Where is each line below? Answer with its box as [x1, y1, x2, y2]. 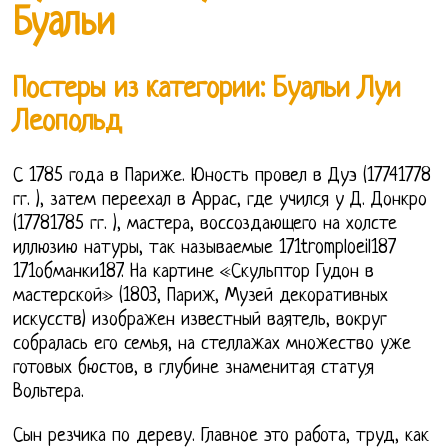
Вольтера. [13, 381, 85, 403]
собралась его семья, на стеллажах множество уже [13, 333, 412, 355]
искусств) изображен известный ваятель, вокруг [13, 309, 388, 331]
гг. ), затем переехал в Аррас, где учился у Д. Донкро [13, 189, 428, 211]
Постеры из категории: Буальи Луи [13, 74, 402, 107]
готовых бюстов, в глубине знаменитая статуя [13, 357, 375, 379]
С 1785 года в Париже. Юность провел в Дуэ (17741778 [13, 165, 432, 187]
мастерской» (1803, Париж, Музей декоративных [13, 285, 389, 307]
